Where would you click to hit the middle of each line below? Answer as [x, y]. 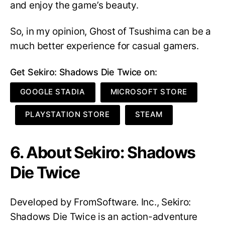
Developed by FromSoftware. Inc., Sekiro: [101, 202]
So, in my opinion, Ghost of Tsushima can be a [110, 32]
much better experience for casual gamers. [106, 46]
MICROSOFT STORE [149, 92]
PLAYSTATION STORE [68, 115]
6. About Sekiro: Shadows [103, 153]
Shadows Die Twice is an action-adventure [104, 216]
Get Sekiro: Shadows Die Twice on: [84, 72]
